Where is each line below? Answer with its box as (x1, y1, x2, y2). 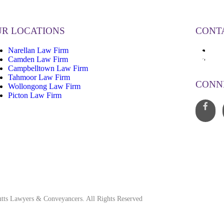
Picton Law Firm (7, 91, 61, 100)
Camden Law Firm (7, 55, 68, 64)
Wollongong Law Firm (7, 82, 80, 91)
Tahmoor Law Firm (7, 73, 70, 82)
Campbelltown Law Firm (7, 64, 88, 73)
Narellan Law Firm (7, 46, 68, 55)
